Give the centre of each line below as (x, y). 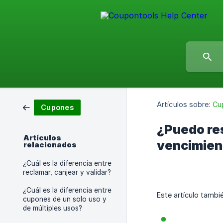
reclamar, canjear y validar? (67, 172)
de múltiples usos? (53, 208)
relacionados (50, 145)
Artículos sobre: (184, 105)
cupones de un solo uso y (65, 199)
